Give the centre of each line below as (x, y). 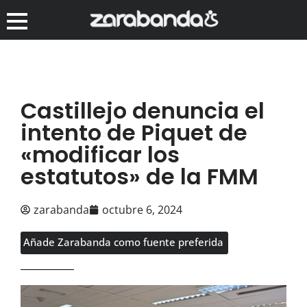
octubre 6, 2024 (142, 209)
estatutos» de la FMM (139, 176)
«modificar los (100, 154)
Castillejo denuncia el (143, 110)
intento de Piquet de (134, 132)
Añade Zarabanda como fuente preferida (123, 242)
